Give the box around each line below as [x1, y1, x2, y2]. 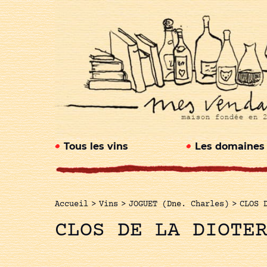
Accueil [55, 200, 88, 210]
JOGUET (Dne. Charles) [129, 200, 229, 210]
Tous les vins [64, 141, 128, 153]
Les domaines [195, 141, 265, 153]
